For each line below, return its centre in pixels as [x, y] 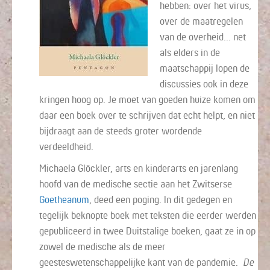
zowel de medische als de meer [102, 246]
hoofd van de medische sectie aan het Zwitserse [136, 184]
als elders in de [190, 52]
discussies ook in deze [204, 83]
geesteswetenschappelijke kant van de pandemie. [141, 262]
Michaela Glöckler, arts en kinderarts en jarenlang [139, 168]
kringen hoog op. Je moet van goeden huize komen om [147, 99]
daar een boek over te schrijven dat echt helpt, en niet [147, 115]
